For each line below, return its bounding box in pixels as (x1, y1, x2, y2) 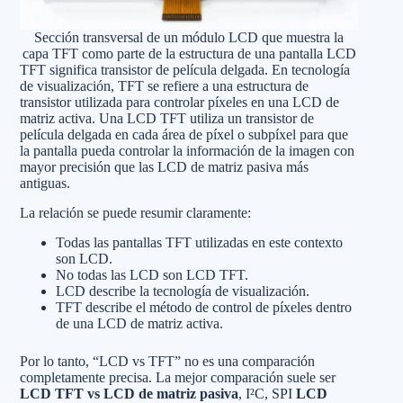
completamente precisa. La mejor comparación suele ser (20, 369, 336, 385)
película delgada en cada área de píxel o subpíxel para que (20, 126, 348, 142)
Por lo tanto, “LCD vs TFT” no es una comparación (20, 353, 315, 369)
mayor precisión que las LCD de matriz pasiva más (20, 158, 309, 175)
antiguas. (20, 175, 70, 191)
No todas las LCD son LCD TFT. (56, 266, 248, 282)
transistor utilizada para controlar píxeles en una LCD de (20, 94, 339, 110)
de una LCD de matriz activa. (56, 315, 223, 331)
